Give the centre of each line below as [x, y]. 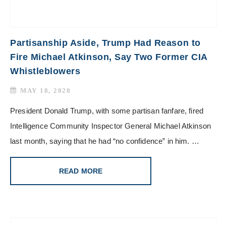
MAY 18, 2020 [46, 90]
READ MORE [81, 171]
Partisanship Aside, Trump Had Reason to [105, 43]
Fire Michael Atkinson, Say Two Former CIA [109, 57]
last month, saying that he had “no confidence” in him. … [105, 141]
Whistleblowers [45, 71]
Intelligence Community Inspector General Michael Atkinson [111, 126]
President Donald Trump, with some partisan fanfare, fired [107, 110]
